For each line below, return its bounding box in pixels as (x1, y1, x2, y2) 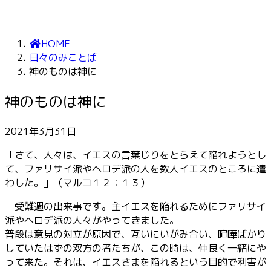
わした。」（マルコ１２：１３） (5, 175, 150, 189)
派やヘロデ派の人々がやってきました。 (5, 213, 179, 227)
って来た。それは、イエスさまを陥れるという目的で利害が (5, 255, 266, 269)
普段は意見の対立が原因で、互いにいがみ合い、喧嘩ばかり (5, 227, 266, 241)
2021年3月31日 (5, 124, 76, 138)
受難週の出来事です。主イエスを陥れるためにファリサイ (5, 199, 266, 213)
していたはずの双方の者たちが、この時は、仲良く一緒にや (5, 241, 266, 255)
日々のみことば (29, 51, 97, 64)
